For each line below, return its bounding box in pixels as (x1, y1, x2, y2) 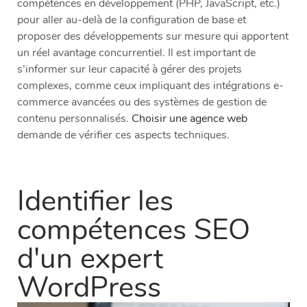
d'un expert (17, 239, 163, 279)
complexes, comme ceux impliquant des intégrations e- (17, 78, 284, 94)
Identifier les (17, 182, 173, 221)
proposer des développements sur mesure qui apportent (17, 29, 288, 45)
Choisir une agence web (132, 111, 247, 127)
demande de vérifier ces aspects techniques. (17, 127, 230, 143)
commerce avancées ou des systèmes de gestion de (17, 95, 267, 110)
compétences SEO (17, 210, 250, 250)
